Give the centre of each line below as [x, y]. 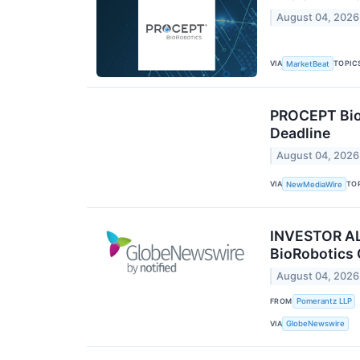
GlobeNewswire [316, 324]
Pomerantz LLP [324, 301]
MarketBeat [308, 63]
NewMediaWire [315, 184]
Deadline [300, 133]
